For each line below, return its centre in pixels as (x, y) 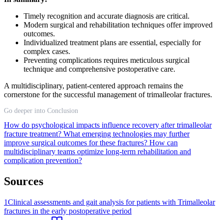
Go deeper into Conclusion (41, 111)
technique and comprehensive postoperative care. (99, 69)
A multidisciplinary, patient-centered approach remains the (94, 86)
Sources (24, 181)
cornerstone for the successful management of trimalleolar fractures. (108, 95)
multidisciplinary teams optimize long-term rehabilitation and (97, 152)
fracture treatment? (34, 134)
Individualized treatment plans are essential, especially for (112, 43)
